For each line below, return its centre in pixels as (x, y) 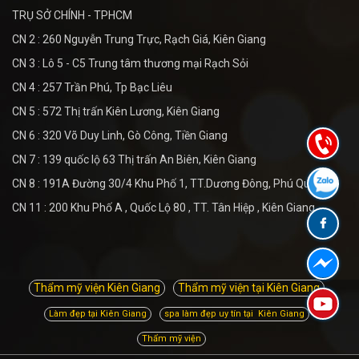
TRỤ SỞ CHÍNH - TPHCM (72, 15)
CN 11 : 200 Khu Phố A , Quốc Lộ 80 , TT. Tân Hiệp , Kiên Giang (163, 207)
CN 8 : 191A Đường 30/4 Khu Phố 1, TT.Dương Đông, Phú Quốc (167, 183)
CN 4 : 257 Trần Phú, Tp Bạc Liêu (92, 87)
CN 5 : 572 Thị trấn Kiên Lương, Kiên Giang (116, 111)
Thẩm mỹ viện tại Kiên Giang (249, 287)
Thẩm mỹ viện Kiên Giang (97, 287)
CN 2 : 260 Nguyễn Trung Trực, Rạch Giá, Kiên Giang (139, 39)
